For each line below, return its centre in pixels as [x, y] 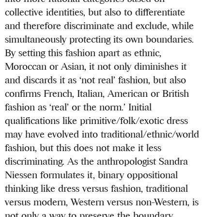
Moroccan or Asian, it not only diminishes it [96, 66]
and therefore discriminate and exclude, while [100, 26]
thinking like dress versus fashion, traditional [97, 188]
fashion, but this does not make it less [83, 148]
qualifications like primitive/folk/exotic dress [97, 121]
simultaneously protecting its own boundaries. [100, 39]
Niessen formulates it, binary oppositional [92, 175]
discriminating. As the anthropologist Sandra [97, 161]
